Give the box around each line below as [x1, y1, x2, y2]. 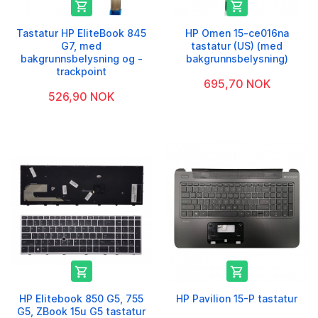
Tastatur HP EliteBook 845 [16, 26, 146, 39]
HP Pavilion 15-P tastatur [176, 292, 297, 305]
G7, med [61, 39, 102, 52]
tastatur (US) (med [191, 39, 283, 52]
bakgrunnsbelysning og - [20, 52, 143, 65]
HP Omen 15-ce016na [185, 26, 289, 39]
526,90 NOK [48, 89, 114, 104]
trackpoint [56, 65, 106, 77]
